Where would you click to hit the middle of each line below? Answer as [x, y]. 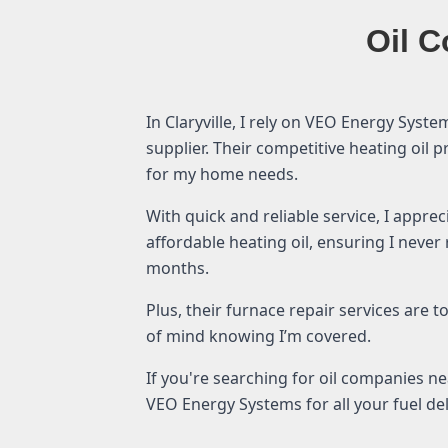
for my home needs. [222, 173]
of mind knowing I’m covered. [258, 335]
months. [177, 267]
